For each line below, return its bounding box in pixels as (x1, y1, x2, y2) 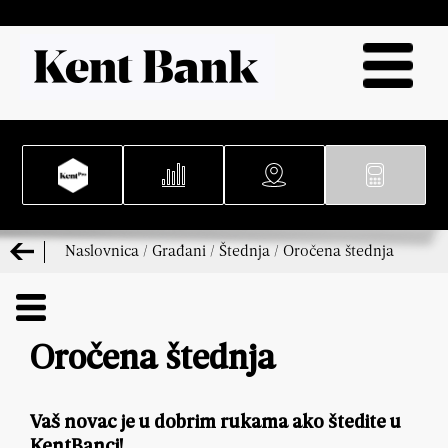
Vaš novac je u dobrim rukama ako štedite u (30, 414, 401, 434)
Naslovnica (65, 240, 139, 260)
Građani (152, 240, 206, 260)
